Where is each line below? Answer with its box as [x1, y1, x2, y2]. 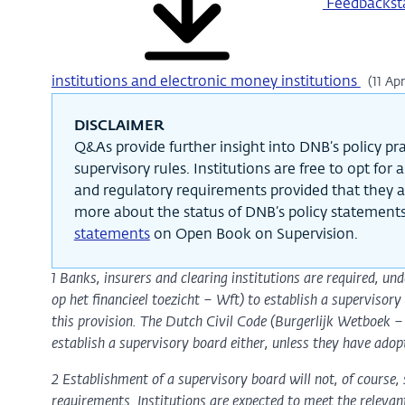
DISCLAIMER [73, 119, 165, 135]
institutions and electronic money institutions [51, 75, 361, 90]
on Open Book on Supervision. [149, 228, 358, 243]
